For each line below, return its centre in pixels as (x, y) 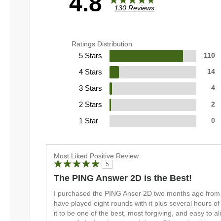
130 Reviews (134, 8)
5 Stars (91, 56)
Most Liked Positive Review (96, 156)
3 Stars (91, 88)
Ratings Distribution (102, 44)
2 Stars (91, 105)
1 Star (89, 121)
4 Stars (91, 72)
